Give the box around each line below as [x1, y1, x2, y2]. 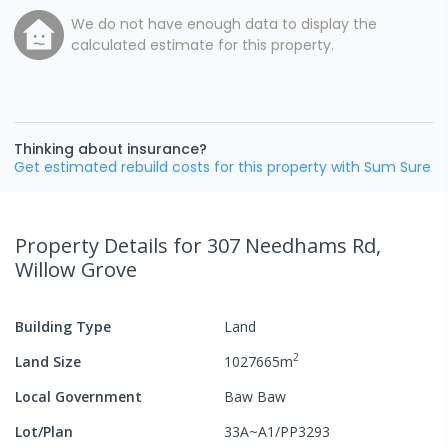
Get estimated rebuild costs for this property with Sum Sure [14, 156, 431, 177]
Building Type [15, 316, 111, 336]
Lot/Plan [15, 421, 73, 441]
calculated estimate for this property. [71, 34, 334, 55]
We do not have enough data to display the [71, 13, 377, 34]
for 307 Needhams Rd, [173, 231, 381, 259]
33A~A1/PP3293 [224, 421, 330, 441]
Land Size [15, 351, 81, 371]
